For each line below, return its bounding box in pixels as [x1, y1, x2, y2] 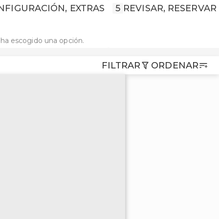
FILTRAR [101, 60, 141, 71]
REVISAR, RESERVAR [123, 3, 217, 14]
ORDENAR [151, 60, 198, 71]
